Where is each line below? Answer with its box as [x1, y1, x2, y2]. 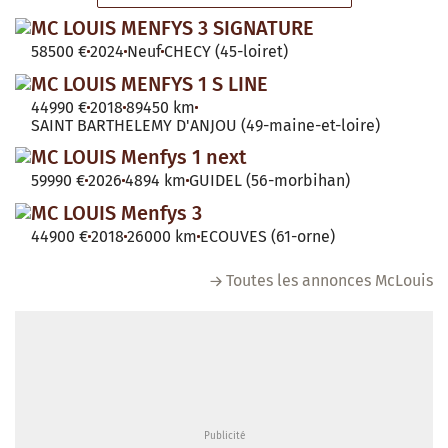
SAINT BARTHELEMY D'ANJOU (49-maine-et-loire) [31, 115, 380, 135]
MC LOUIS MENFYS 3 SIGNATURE [31, 15, 314, 40]
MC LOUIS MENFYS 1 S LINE [31, 71, 268, 96]
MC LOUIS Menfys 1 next [31, 144, 247, 169]
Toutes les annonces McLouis [226, 270, 433, 290]
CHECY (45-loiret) [164, 41, 288, 61]
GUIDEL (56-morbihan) [189, 170, 350, 190]
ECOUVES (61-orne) [200, 226, 335, 246]
